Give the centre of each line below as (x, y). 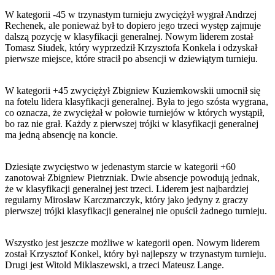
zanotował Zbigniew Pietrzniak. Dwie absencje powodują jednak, (132, 177)
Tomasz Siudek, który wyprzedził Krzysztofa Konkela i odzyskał (131, 47)
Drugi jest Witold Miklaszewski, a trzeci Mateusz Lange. (114, 265)
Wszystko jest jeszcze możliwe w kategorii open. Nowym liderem (132, 242)
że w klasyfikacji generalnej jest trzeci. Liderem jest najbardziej (127, 188)
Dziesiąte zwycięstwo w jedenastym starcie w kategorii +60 (120, 166)
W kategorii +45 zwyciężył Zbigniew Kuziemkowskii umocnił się (133, 90)
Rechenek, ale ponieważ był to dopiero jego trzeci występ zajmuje (133, 25)
